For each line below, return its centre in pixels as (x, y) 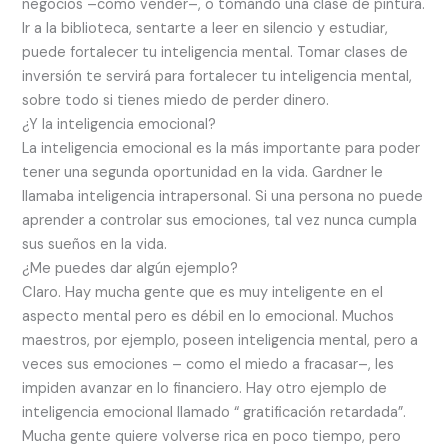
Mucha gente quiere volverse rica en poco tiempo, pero (212, 436)
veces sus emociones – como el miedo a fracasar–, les (208, 364)
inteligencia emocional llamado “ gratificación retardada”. (214, 412)
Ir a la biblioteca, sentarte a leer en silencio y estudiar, (205, 28)
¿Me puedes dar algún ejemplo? (130, 268)
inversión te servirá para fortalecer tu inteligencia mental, (217, 76)
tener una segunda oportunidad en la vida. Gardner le (203, 172)
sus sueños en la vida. (95, 244)
